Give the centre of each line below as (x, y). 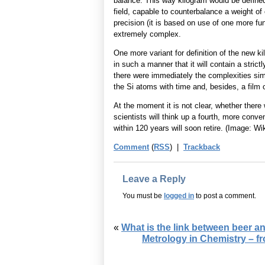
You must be (143, 195)
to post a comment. (225, 195)
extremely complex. (147, 34)
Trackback (202, 147)
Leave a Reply (154, 179)
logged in (179, 195)
